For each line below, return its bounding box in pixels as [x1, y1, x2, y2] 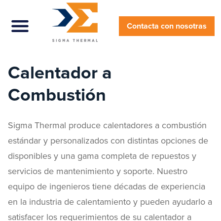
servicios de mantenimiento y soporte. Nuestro [8, 166, 187, 177]
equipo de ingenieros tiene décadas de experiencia [8, 181, 205, 192]
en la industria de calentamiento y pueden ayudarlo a [8, 196, 212, 207]
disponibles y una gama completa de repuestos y [8, 150, 196, 161]
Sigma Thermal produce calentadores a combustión [8, 120, 207, 131]
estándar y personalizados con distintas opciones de [8, 135, 208, 146]
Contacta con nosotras [127, 21, 207, 31]
